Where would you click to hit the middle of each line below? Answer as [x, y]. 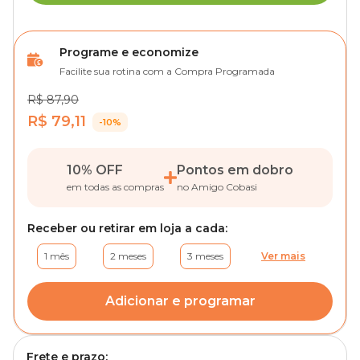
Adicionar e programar [180, 301]
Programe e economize [129, 52]
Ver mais [283, 256]
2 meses [128, 256]
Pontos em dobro [235, 170]
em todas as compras [115, 187]
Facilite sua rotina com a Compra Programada [167, 71]
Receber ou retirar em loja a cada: [127, 228]
